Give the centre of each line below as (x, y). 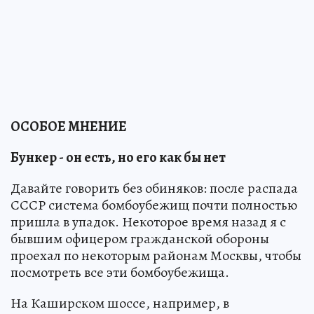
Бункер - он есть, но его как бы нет (118, 158)
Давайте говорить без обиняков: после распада (154, 189)
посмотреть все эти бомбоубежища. (120, 273)
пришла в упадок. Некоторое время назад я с (148, 222)
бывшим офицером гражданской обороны (140, 239)
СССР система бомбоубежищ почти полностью (154, 205)
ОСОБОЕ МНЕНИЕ (69, 127)
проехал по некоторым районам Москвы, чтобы (156, 256)
